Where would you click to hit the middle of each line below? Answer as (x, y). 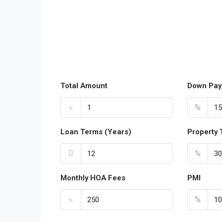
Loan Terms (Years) (96, 132)
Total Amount (84, 86)
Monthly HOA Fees (93, 178)
